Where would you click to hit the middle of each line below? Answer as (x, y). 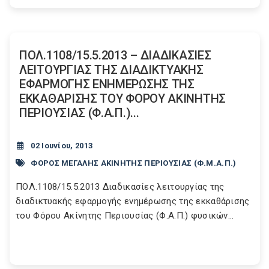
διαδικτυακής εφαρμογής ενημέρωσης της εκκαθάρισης (133, 201)
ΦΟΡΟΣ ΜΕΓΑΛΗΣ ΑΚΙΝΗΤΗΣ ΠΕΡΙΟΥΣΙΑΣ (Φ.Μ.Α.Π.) (134, 163)
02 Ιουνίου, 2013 (62, 146)
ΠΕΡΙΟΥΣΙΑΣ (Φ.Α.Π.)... (79, 113)
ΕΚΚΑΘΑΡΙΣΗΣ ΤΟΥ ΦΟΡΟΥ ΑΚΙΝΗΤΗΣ (122, 98)
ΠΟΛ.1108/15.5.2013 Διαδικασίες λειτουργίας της (120, 187)
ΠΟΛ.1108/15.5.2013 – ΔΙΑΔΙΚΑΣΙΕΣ (115, 55)
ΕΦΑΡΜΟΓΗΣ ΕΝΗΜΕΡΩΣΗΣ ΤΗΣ (107, 84)
